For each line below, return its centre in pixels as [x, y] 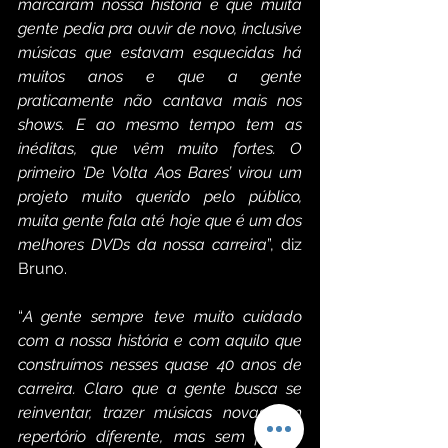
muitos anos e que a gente [160, 77]
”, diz [285, 245]
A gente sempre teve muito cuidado [162, 317]
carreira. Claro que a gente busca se [160, 389]
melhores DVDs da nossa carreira [143, 245]
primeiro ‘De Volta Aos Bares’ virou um [160, 173]
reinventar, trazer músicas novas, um [160, 413]
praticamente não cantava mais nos [160, 101]
